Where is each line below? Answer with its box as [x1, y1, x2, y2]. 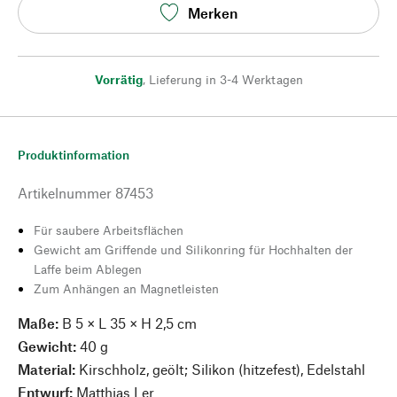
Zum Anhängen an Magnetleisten [34, 281, 219, 296]
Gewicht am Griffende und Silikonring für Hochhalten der [34, 242, 353, 257]
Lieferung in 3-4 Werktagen [148, 72, 303, 87]
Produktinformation [18, 147, 129, 162]
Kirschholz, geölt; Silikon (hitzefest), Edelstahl [79, 361, 365, 378]
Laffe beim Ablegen [34, 261, 142, 276]
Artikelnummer [18, 184, 112, 201]
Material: [18, 361, 79, 378]
